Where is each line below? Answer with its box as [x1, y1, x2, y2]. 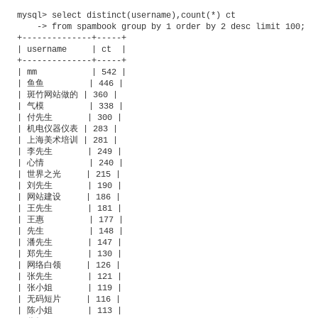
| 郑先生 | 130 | [17, 248, 122, 259]
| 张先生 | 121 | [17, 271, 122, 282]
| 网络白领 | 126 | [17, 260, 121, 270]
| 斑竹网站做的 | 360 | [17, 89, 118, 100]
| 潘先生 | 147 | [17, 237, 122, 248]
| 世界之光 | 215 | [17, 169, 121, 180]
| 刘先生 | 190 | [17, 180, 122, 191]
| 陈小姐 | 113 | [17, 305, 122, 316]
